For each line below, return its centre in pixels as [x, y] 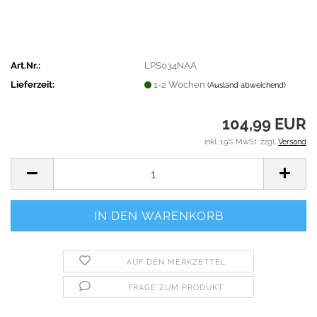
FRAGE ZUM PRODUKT [176, 288]
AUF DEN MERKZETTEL [176, 262]
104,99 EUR [264, 124]
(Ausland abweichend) [247, 85]
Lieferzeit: [33, 84]
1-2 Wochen [181, 84]
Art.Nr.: [25, 65]
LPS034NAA [171, 65]
